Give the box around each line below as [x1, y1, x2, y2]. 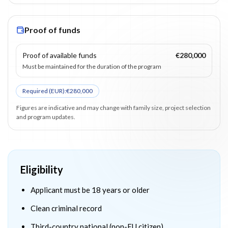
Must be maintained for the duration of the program [22, 63, 161, 71]
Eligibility [20, 163, 63, 176]
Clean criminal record [31, 204, 102, 213]
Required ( [22, 87, 51, 95]
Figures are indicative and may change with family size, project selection [16, 104, 211, 112]
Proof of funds [24, 25, 80, 35]
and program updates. [16, 113, 75, 121]
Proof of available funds [22, 51, 97, 60]
